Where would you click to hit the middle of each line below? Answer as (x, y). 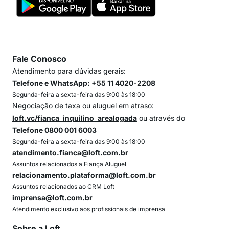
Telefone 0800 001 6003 (54, 130)
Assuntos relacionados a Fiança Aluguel (69, 164)
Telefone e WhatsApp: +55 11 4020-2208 (84, 83)
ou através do (161, 118)
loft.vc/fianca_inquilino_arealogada (75, 118)
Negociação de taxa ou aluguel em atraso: (83, 106)
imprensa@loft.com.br (52, 198)
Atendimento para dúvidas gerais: (69, 71)
